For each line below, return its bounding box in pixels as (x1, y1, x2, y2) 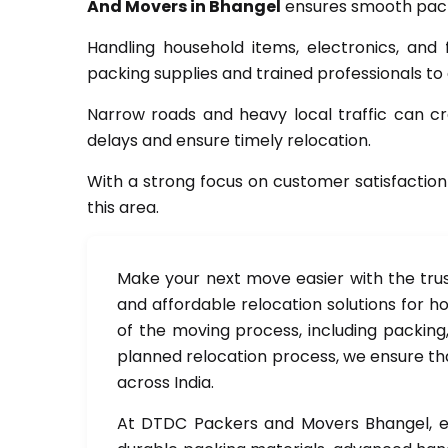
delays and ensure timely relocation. (87, 129, 371, 152)
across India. (117, 371, 214, 394)
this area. (87, 196, 159, 219)
